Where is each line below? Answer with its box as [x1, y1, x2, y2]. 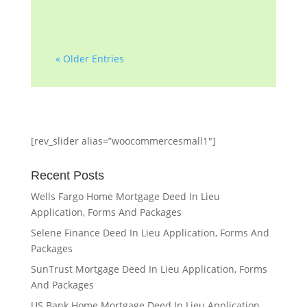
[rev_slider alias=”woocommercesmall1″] [30, 134, 216, 147]
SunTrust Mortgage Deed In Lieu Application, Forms [30, 262, 267, 275]
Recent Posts [30, 168, 104, 182]
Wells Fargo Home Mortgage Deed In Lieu [30, 189, 220, 203]
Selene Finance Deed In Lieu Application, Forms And [30, 225, 269, 239]
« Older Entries [55, 51, 124, 65]
